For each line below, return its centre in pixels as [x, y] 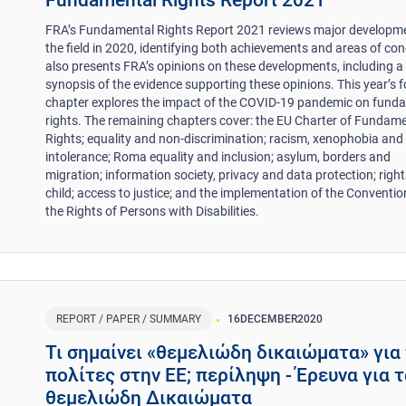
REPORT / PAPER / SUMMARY [129, 319]
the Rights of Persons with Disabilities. [153, 212]
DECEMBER [269, 319]
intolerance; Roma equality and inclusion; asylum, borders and [218, 157]
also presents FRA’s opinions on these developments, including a [225, 67]
